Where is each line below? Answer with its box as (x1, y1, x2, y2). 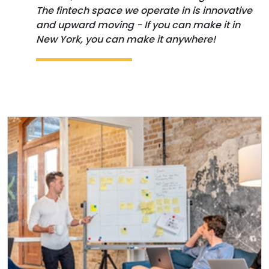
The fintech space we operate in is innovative (36, 3, 252, 17)
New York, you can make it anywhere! (36, 32, 216, 46)
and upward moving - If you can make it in (36, 17, 240, 32)
